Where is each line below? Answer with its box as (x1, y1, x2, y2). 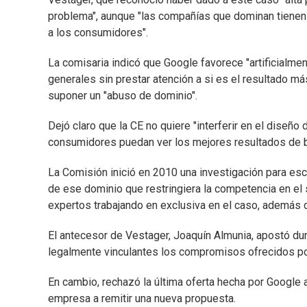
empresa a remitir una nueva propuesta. (48, 292, 236, 306)
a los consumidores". (48, 26, 148, 40)
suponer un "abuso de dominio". (48, 89, 197, 103)
